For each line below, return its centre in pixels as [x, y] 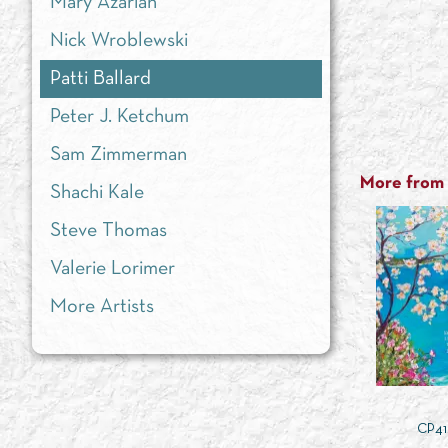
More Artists [102, 307]
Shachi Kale [97, 193]
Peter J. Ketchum [119, 117]
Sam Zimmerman [118, 155]
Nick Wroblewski [119, 41]
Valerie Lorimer [112, 269]
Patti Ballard [100, 79]
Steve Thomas [108, 231]
